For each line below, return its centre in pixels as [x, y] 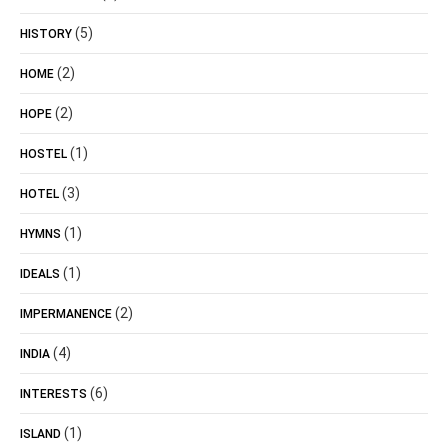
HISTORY [46, 34]
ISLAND [40, 434]
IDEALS [40, 274]
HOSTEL [43, 154]
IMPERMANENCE [66, 314]
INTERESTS [53, 394]
